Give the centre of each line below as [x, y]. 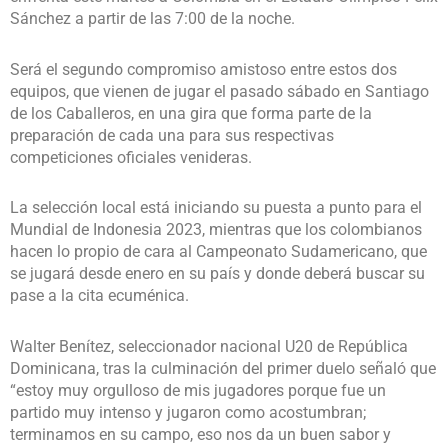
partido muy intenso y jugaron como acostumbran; [188, 413]
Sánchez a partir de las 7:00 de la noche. [152, 18]
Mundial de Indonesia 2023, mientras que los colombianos [216, 230]
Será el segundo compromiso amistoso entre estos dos [203, 69]
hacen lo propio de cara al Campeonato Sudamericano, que [218, 252]
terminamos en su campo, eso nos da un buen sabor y [200, 435]
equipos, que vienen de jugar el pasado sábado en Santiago [219, 91]
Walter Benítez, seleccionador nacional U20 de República [209, 347]
